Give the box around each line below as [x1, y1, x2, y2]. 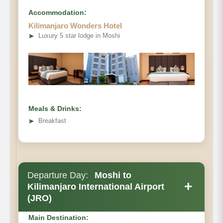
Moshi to [92, 170, 131, 180]
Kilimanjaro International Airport [27, 181, 164, 192]
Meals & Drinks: [28, 104, 82, 112]
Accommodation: [28, 8, 87, 16]
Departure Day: [27, 170, 88, 180]
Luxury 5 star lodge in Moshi [38, 31, 120, 39]
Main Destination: [28, 213, 89, 222]
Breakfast [38, 116, 66, 124]
